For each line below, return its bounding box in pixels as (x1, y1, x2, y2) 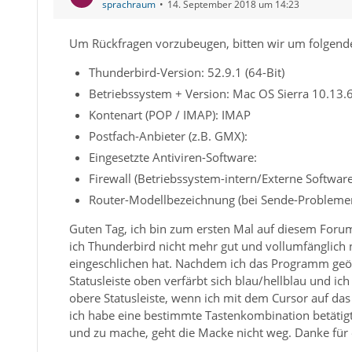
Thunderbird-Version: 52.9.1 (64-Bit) (88, 64, 284, 80)
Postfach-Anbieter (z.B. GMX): (88, 128, 247, 144)
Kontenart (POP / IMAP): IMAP (88, 107, 251, 123)
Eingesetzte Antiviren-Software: (88, 149, 257, 165)
